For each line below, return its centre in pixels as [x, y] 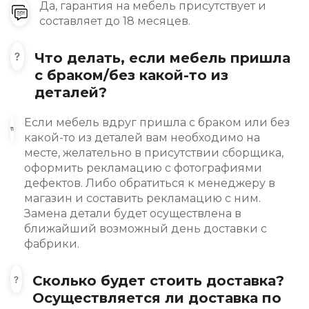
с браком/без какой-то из [131, 76]
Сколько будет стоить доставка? [159, 281]
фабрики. [52, 244]
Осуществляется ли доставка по [157, 298]
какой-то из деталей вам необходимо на [142, 138]
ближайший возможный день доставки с [146, 229]
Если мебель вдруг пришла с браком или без [157, 123]
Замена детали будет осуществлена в [133, 214]
